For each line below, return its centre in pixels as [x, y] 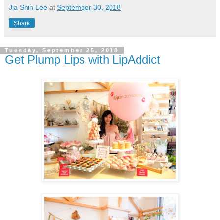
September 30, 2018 [89, 7]
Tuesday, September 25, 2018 [62, 50]
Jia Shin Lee [28, 7]
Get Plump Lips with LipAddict [82, 59]
